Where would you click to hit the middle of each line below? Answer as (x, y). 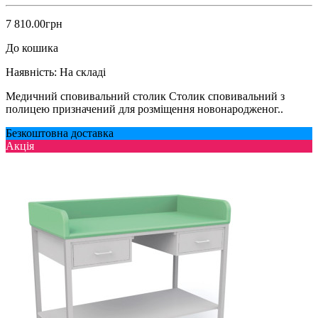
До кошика (32, 48)
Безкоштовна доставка (60, 133)
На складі (83, 72)
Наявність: (31, 72)
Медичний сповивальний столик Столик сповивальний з (145, 96)
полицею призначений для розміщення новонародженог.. (144, 109)
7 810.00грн (34, 23)
